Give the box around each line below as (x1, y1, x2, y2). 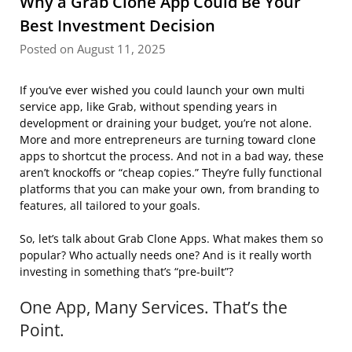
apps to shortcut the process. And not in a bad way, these (20, 148, 324, 164)
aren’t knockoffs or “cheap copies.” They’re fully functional (20, 165, 322, 181)
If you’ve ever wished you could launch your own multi (20, 82, 305, 98)
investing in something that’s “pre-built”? (20, 264, 233, 280)
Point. (20, 319, 64, 342)
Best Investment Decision (20, 15, 215, 37)
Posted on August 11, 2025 (20, 41, 166, 57)
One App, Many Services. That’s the (20, 296, 288, 319)
